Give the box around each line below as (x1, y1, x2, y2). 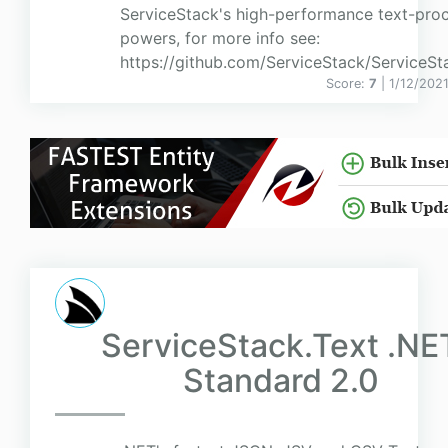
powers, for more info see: (120, 28, 320, 49)
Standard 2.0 (182, 361, 379, 401)
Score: (326, 76, 369, 92)
